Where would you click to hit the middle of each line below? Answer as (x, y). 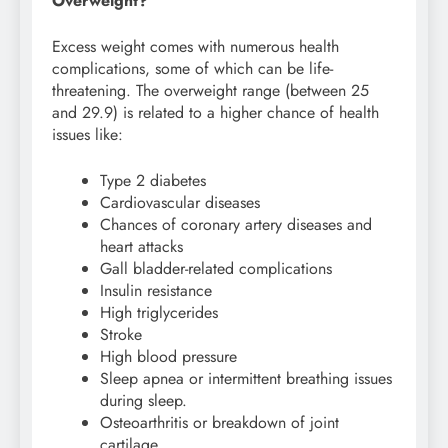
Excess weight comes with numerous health (195, 47)
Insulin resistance (156, 291)
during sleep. (143, 401)
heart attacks (141, 247)
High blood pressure (168, 357)
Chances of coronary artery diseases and (236, 225)
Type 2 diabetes (153, 181)
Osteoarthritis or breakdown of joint (219, 423)
